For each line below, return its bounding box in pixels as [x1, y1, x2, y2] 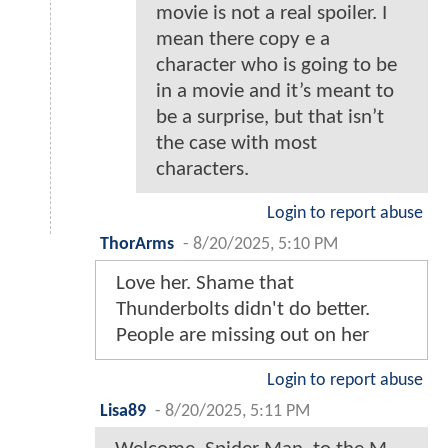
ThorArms [100, 236, 174, 254]
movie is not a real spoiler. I [156, 3, 387, 25]
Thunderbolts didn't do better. [116, 299, 370, 321]
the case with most [156, 133, 317, 155]
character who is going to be [156, 55, 397, 77]
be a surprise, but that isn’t [156, 107, 384, 129]
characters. [156, 159, 249, 181]
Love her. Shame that [116, 273, 294, 295]
